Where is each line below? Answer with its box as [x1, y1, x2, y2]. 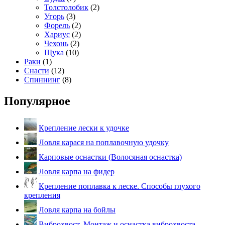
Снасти [24, 66, 49, 75]
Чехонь [44, 39, 68, 48]
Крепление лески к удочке [39, 123, 129, 132]
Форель [44, 21, 70, 30]
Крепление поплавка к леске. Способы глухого [39, 181, 200, 190]
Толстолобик [44, 3, 88, 12]
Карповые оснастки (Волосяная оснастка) [39, 152, 182, 161]
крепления [24, 190, 60, 199]
